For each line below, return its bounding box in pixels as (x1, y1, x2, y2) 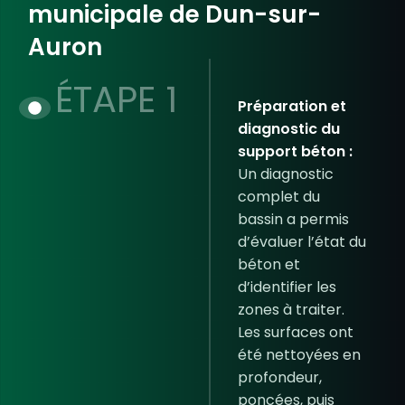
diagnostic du (237, 118, 340, 139)
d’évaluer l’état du (237, 231, 366, 252)
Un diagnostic (237, 164, 334, 184)
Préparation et (237, 96, 346, 117)
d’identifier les (237, 277, 336, 297)
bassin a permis (237, 209, 349, 230)
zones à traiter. (237, 299, 344, 320)
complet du (237, 186, 320, 207)
